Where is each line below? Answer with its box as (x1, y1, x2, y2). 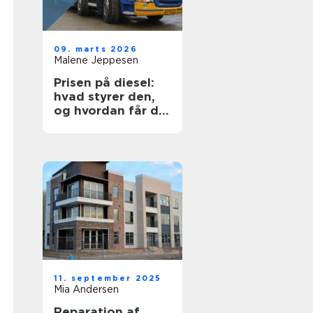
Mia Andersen (54, 284, 119, 295)
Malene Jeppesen (54, 54, 138, 66)
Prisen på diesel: (54, 75, 154, 89)
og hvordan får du (54, 103, 166, 117)
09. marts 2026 (54, 44, 138, 54)
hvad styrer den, (54, 89, 155, 103)
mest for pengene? (54, 117, 171, 131)
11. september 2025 (54, 273, 162, 283)
